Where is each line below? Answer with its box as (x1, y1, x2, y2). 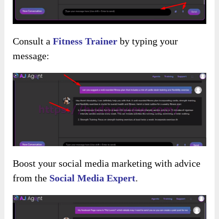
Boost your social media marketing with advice (13, 158, 201, 169)
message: (13, 50, 50, 61)
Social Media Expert (49, 173, 136, 184)
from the (13, 173, 50, 184)
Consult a (13, 36, 53, 46)
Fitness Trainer (53, 36, 118, 46)
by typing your (117, 36, 178, 46)
